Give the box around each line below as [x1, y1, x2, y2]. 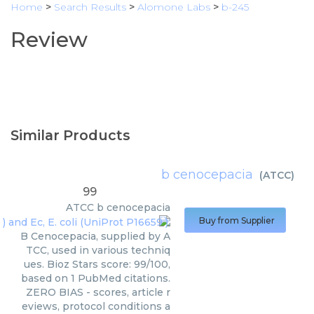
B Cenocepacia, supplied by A [20, 230, 170, 243]
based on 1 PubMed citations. [21, 272, 170, 285]
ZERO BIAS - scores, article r [26, 286, 170, 299]
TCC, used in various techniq [26, 244, 170, 257]
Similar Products [11, 127, 130, 144]
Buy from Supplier [199, 215, 275, 226]
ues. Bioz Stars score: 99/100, [24, 258, 170, 271]
